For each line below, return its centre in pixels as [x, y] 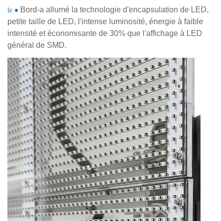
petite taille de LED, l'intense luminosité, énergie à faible [105, 21]
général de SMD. [37, 45]
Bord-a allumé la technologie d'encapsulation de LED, [114, 10]
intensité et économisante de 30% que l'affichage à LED [105, 33]
